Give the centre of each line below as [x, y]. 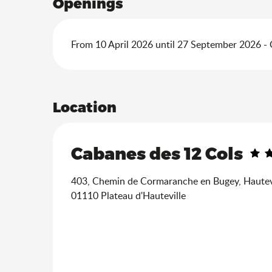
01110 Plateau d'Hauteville [128, 196]
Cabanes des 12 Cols [157, 153]
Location [85, 107]
